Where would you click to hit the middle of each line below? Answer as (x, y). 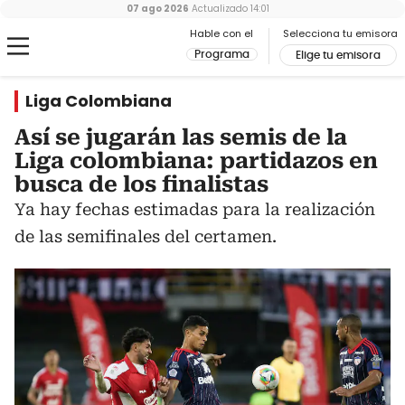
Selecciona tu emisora (340, 33)
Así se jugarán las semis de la (181, 137)
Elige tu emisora (338, 55)
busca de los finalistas (141, 184)
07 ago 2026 (158, 9)
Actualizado (218, 9)
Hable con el (221, 33)
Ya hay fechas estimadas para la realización (195, 209)
